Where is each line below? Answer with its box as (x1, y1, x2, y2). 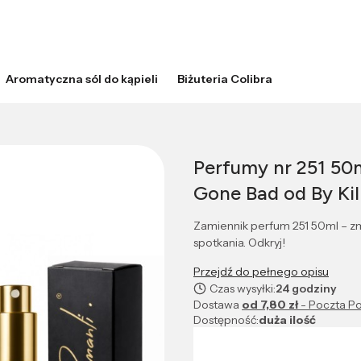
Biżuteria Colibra (177, 72, 272, 87)
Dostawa (193, 297, 242, 313)
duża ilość (259, 313, 316, 328)
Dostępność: (193, 313, 259, 328)
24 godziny (276, 281, 337, 297)
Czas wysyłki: (210, 281, 276, 297)
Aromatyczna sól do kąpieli (6, 72, 158, 87)
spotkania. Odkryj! (193, 235, 285, 251)
